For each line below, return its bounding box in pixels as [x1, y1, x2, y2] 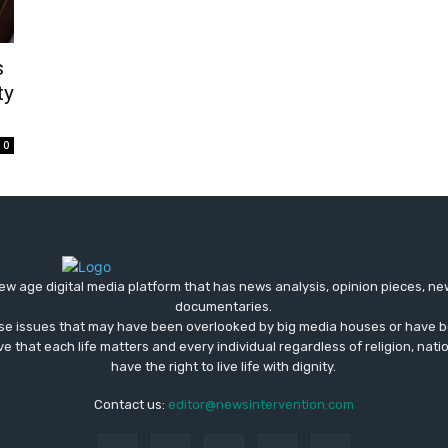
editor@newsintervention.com [168, 397, 354, 413]
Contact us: [94, 397, 168, 413]
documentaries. [175, 299, 273, 315]
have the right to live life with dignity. [111, 359, 337, 375]
